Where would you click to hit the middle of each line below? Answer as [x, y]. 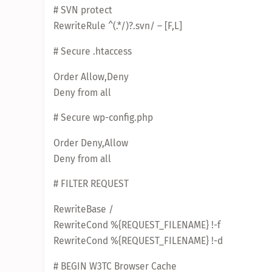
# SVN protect [83, 10]
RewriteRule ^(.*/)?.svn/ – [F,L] [118, 26]
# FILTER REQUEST [91, 184]
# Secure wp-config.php [103, 118]
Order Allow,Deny [91, 76]
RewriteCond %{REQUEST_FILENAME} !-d [138, 240]
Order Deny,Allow [91, 143]
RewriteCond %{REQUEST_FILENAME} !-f [137, 225]
